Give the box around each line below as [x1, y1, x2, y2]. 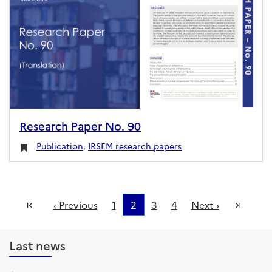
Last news [9, 236, 66, 254]
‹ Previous [53, 198, 98, 212]
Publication [36, 140, 83, 152]
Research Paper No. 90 [19, 118, 141, 134]
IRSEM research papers [88, 140, 182, 152]
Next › [191, 198, 219, 212]
